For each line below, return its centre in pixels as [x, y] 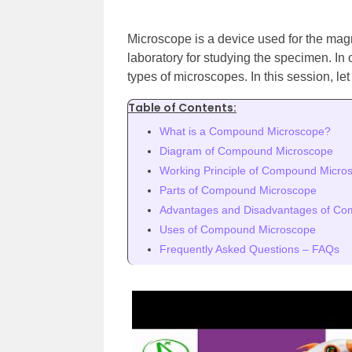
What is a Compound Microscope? [245, 131]
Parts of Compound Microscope [238, 190]
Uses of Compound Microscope [238, 229]
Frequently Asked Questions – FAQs [249, 249]
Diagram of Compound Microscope [246, 151]
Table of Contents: [182, 108]
